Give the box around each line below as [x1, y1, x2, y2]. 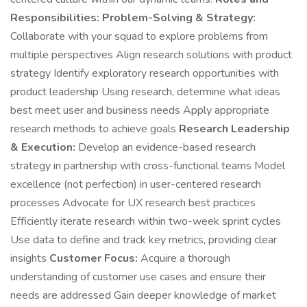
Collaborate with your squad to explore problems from [10, 29, 268, 44]
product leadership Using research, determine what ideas [10, 84, 280, 99]
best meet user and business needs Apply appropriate [10, 103, 269, 118]
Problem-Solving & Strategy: [102, 10, 256, 25]
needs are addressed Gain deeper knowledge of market [10, 288, 276, 303]
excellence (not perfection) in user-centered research [10, 177, 261, 192]
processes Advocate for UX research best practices [10, 195, 256, 210]
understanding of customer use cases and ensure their [10, 269, 266, 284]
